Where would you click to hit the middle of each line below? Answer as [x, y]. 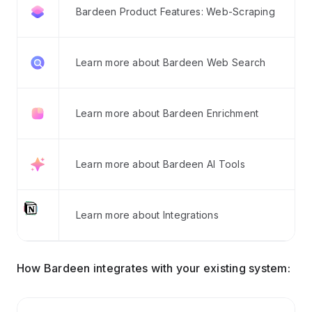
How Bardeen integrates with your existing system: [154, 268]
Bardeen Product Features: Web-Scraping [175, 11]
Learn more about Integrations [147, 215]
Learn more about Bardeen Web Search [171, 62]
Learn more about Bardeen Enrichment [167, 113]
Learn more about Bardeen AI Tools [160, 164]
